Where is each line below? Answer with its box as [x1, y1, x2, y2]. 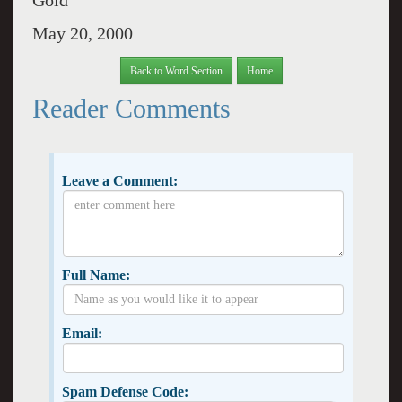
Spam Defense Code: [61, 384, 188, 399]
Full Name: [61, 267, 130, 283]
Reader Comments [31, 93, 231, 123]
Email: [61, 326, 102, 341]
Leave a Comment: [61, 173, 178, 188]
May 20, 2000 [31, 24, 133, 43]
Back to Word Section [129, 65, 223, 77]
